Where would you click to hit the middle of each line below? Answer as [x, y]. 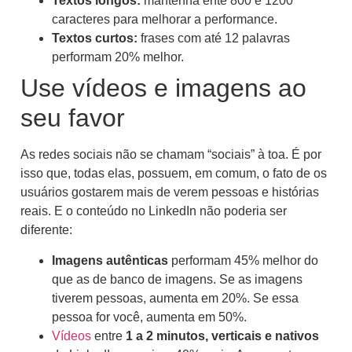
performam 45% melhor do [245, 260]
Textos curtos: [96, 38]
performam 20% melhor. [118, 57]
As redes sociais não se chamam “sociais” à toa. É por [171, 155]
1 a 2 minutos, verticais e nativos [222, 335]
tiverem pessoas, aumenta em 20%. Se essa [175, 298]
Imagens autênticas [112, 260]
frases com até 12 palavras [215, 38]
